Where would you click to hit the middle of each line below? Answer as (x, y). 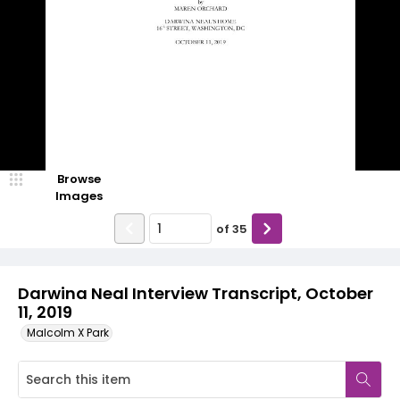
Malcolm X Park (68, 333)
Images (79, 196)
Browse (79, 179)
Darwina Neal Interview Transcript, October (196, 293)
